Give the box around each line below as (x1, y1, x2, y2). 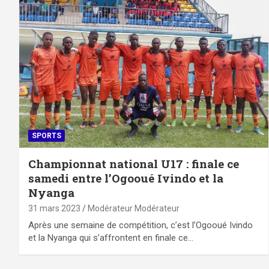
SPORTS (32, 131, 61, 140)
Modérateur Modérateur (88, 203, 180, 213)
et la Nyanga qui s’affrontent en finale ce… (28, 232, 193, 243)
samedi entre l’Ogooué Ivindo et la (28, 170, 223, 186)
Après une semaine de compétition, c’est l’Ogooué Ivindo (28, 219, 253, 231)
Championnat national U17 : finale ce (28, 156, 239, 171)
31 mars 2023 (28, 203, 80, 213)
